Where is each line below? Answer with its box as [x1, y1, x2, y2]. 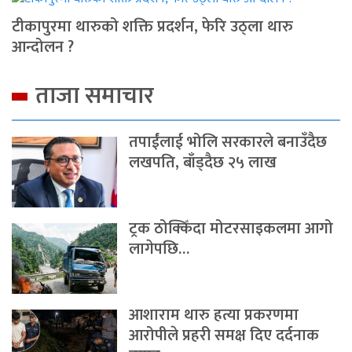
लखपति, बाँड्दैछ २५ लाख [129, 149, 277, 177]
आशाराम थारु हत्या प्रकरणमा [129, 302, 299, 329]
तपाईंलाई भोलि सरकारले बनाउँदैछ [129, 129, 328, 156]
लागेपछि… [129, 236, 190, 263]
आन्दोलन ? [12, 34, 74, 61]
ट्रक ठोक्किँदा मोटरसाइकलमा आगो [129, 215, 334, 243]
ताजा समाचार [35, 76, 154, 116]
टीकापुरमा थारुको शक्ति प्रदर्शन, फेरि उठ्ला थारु [12, 13, 293, 41]
